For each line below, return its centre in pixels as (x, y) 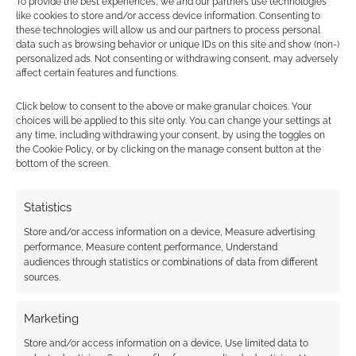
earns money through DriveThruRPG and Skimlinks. (172, 196)
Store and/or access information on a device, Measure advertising (169, 232)
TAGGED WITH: (74, 67)
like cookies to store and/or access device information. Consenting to (168, 16)
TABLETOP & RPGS (147, 52)
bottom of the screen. (63, 164)
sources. (42, 277)
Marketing (51, 319)
